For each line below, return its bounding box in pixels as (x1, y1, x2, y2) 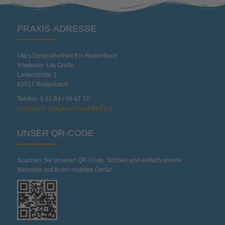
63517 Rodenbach (17, 80, 68, 88)
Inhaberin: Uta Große (17, 61, 74, 69)
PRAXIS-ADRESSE (17, 23, 96, 34)
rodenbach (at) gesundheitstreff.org (17, 104, 113, 112)
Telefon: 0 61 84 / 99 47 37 (17, 95, 89, 102)
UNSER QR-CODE (17, 128, 94, 138)
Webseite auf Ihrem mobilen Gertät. (17, 166, 113, 173)
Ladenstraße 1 (17, 71, 57, 78)
